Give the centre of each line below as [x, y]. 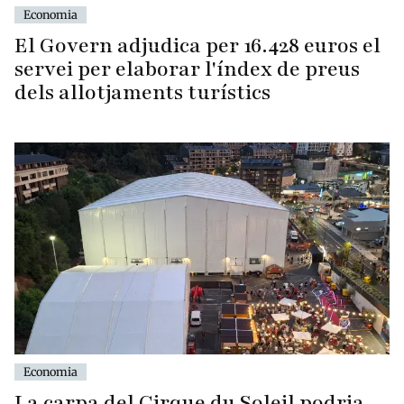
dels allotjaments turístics [142, 93]
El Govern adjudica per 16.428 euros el [197, 46]
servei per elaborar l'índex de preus [187, 69]
